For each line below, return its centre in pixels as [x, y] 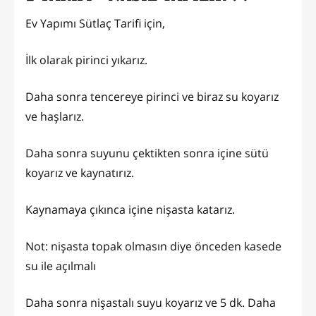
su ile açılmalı [61, 266]
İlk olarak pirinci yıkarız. [86, 60]
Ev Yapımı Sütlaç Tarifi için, [95, 23]
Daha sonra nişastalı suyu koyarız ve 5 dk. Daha [151, 302]
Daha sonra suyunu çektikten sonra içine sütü [147, 153]
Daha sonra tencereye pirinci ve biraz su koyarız [152, 96]
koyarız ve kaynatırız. [80, 172]
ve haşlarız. [55, 116]
